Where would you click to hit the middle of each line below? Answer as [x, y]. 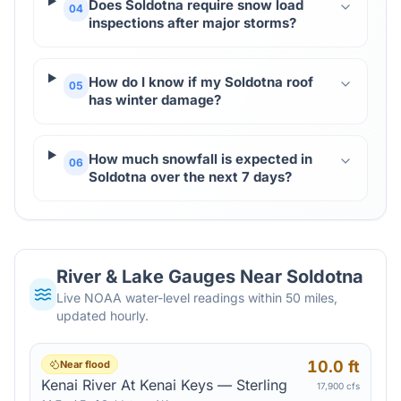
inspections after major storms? [192, 23]
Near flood [85, 364]
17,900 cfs [338, 386]
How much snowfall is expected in [200, 159]
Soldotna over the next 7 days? [190, 177]
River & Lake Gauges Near [172, 277]
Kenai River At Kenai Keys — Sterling [164, 385]
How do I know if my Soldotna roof [200, 82]
